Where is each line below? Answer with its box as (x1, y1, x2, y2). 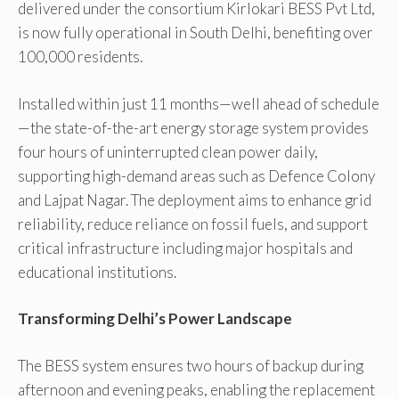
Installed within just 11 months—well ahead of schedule (18, 94, 379, 113)
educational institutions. (18, 262, 176, 281)
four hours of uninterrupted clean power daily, (18, 142, 318, 161)
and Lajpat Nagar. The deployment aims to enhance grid (18, 190, 371, 209)
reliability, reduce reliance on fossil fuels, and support (18, 214, 368, 233)
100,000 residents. (18, 47, 142, 67)
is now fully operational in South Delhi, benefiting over (18, 23, 373, 43)
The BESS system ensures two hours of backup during (18, 355, 363, 375)
